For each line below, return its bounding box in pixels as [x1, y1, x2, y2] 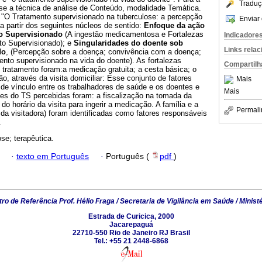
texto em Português [16, 151, 89, 161]
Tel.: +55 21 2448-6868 [94, 236, 168, 245]
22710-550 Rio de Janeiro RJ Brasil [72, 228, 190, 237]
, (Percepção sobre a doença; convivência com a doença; [6, 47, 201, 57]
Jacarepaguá [109, 220, 153, 229]
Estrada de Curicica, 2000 [88, 212, 174, 220]
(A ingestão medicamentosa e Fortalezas [63, 30, 204, 39]
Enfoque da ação [144, 21, 205, 30]
